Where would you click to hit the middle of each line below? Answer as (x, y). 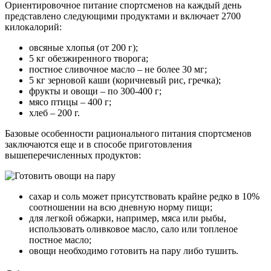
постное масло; (60, 240)
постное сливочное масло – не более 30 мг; (118, 70)
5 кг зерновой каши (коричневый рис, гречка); (125, 80)
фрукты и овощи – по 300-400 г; (95, 91)
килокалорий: (33, 27)
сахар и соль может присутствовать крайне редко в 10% (144, 197)
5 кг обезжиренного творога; (89, 59)
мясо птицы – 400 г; (70, 102)
